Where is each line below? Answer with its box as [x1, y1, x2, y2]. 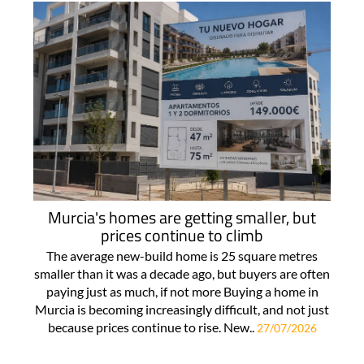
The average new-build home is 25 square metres [46, 247, 318, 263]
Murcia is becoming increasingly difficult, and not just [35, 301, 329, 317]
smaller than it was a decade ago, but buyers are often [34, 265, 330, 281]
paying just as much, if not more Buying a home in [45, 283, 318, 299]
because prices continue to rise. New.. [47, 318, 257, 335]
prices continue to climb [101, 222, 263, 248]
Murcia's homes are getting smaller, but [48, 204, 316, 230]
